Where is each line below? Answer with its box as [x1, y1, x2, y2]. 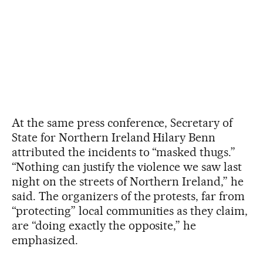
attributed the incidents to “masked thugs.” [12, 144, 236, 159]
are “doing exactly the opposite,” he [12, 218, 197, 232]
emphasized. [12, 232, 78, 247]
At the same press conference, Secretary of [12, 115, 233, 130]
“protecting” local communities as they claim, [12, 203, 248, 218]
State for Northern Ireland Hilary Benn [12, 130, 216, 144]
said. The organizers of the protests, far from [12, 188, 245, 203]
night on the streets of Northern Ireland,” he [12, 174, 244, 188]
